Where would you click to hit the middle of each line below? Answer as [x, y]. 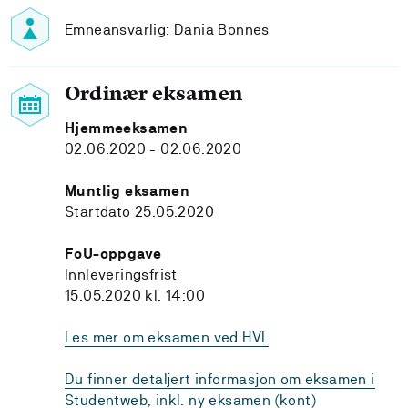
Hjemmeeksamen [127, 128]
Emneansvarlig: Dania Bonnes [167, 29]
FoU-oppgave [113, 254]
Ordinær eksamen [153, 93]
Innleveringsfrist [121, 275]
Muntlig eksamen [127, 191]
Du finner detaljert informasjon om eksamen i [220, 379]
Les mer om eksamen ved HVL [167, 337]
